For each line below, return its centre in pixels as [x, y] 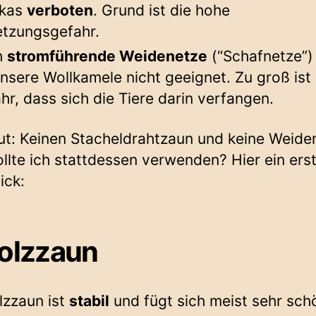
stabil [89, 300]
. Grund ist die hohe [162, 11]
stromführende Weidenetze [107, 56]
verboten [60, 11]
